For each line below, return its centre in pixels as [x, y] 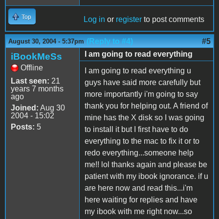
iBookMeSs [36, 56]
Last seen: [30, 81]
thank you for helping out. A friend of [146, 106]
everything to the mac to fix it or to [142, 141]
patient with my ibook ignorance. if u [146, 176]
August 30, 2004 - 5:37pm [46, 41]
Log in [94, 19]
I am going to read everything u [138, 70]
